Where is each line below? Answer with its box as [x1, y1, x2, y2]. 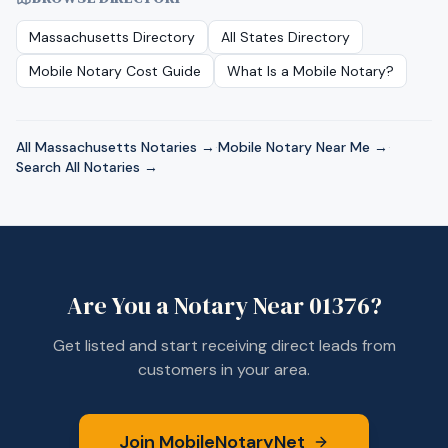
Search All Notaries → [16, 158, 158, 176]
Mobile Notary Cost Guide [29, 62, 201, 80]
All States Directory [221, 28, 350, 46]
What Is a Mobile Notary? [227, 62, 394, 80]
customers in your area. [138, 359, 310, 380]
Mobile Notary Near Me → [218, 138, 388, 156]
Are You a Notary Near [66, 289, 309, 322]
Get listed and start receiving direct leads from [52, 335, 396, 356]
